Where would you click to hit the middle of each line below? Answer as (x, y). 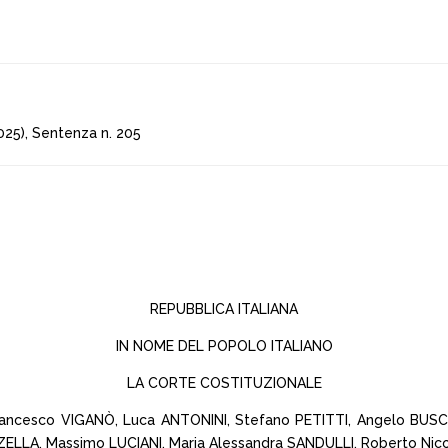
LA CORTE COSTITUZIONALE (224, 383)
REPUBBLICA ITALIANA (224, 309)
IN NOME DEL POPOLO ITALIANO (224, 346)
